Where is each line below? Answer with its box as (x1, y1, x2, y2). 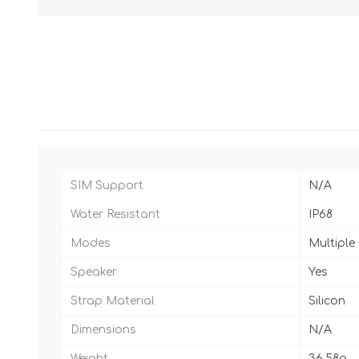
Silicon (309, 294, 345, 307)
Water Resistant (71, 208, 160, 220)
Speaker (71, 265, 117, 278)
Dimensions (71, 323, 136, 336)
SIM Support (71, 179, 143, 192)
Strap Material (71, 294, 155, 307)
